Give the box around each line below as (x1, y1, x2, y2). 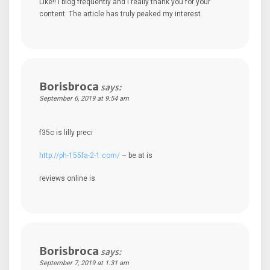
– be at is (120, 151, 152, 160)
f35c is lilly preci (39, 128, 93, 137)
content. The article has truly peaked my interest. (39, 9, 202, 18)
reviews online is (39, 174, 95, 183)
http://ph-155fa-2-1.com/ (39, 151, 120, 160)
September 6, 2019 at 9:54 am (39, 94, 129, 102)
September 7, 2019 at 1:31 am (39, 259, 129, 267)
